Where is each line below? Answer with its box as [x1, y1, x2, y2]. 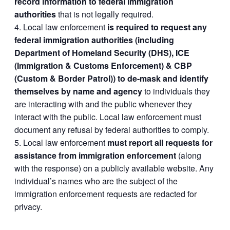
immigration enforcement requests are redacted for [14, 188, 197, 200]
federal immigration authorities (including [14, 34, 174, 46]
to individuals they [142, 85, 210, 98]
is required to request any [107, 21, 207, 33]
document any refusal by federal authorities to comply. [14, 124, 209, 136]
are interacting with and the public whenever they [14, 98, 192, 110]
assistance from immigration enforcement [14, 149, 176, 162]
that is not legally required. [56, 8, 154, 21]
